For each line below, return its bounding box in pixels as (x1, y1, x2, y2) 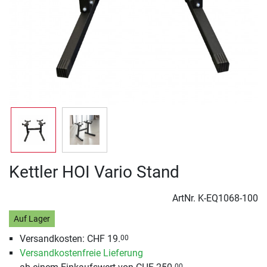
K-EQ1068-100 (198, 193, 258, 204)
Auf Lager (13, 213, 50, 224)
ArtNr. (172, 193, 198, 204)
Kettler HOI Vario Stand (9, 162, 179, 182)
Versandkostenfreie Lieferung (19, 247, 143, 259)
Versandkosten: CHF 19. (19, 233, 120, 245)
